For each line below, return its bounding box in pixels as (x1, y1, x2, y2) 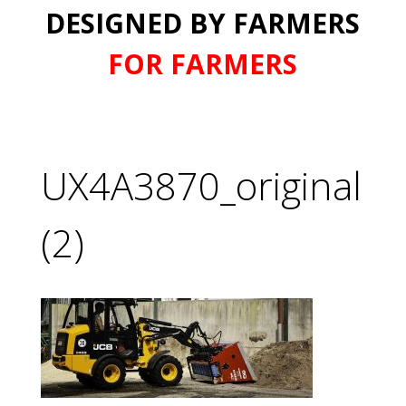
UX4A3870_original (40, 159, 362, 212)
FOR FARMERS (108, 45, 298, 83)
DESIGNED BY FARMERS (45, 5, 361, 43)
